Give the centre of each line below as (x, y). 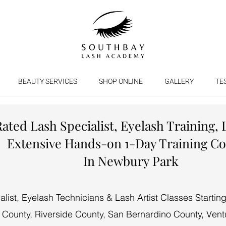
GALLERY (179, 81)
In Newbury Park (131, 161)
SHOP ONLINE (121, 81)
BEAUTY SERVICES (47, 81)
